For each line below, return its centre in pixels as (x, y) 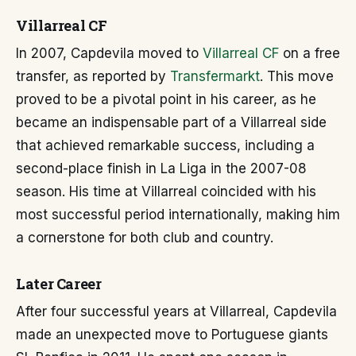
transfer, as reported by (93, 77)
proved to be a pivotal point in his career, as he (166, 100)
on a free (310, 54)
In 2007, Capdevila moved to (109, 54)
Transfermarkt (215, 77)
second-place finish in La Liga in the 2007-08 (161, 169)
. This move (297, 77)
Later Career (59, 284)
